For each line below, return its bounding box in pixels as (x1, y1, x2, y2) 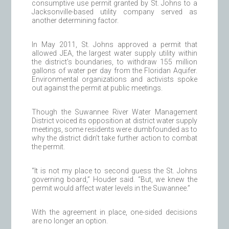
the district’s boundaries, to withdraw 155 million (32, 57, 197, 66)
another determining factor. (32, 16, 119, 25)
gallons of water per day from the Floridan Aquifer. (32, 66, 197, 75)
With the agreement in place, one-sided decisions (32, 208, 197, 216)
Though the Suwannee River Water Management (32, 107, 197, 116)
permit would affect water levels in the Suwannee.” (32, 184, 191, 192)
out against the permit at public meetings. (32, 83, 163, 92)
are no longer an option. (32, 216, 108, 225)
